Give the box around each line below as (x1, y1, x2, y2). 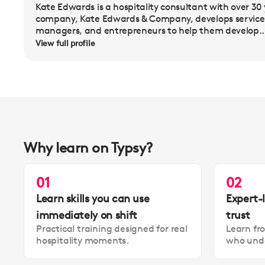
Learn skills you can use (36, 192, 150, 205)
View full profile (35, 38, 95, 48)
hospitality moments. (36, 235, 130, 246)
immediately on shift (36, 208, 137, 221)
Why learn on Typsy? (24, 140, 153, 156)
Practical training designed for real (36, 223, 188, 234)
